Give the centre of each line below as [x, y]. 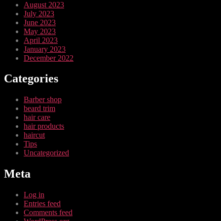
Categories [31, 79]
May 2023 [40, 31]
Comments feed [48, 213]
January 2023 [45, 49]
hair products [44, 126]
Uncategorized [46, 153]
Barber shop [43, 100]
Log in [34, 195]
